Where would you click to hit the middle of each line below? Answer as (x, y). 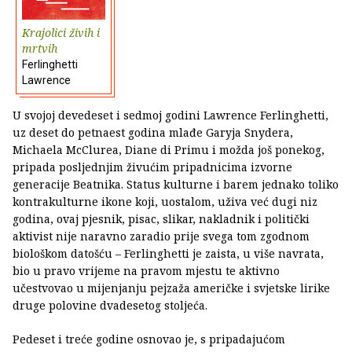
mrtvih (40, 48)
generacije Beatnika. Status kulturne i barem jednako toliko (176, 184)
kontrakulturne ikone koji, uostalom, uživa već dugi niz (165, 201)
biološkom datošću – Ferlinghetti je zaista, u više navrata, (168, 253)
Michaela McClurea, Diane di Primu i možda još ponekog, (169, 149)
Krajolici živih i (61, 32)
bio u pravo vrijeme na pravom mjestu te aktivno (146, 270)
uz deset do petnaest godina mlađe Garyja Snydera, (153, 132)
